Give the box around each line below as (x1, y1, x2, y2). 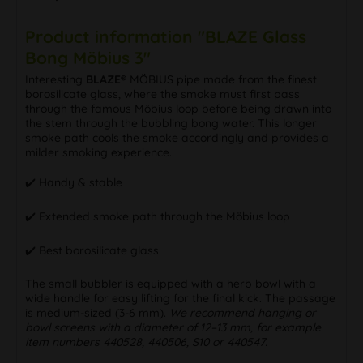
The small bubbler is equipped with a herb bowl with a (25, 275, 316, 291)
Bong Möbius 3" (25, 46, 151, 68)
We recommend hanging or (169, 305, 316, 320)
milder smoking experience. (25, 144, 172, 160)
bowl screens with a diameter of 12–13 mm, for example (25, 319, 321, 335)
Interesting (25, 71, 86, 87)
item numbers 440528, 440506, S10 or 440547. (25, 334, 267, 349)
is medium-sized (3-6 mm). (25, 305, 169, 320)
